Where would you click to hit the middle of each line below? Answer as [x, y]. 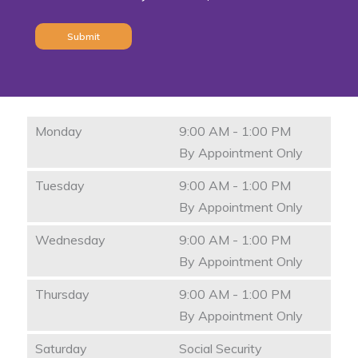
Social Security [221, 348]
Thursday [62, 294]
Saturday [61, 348]
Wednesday [70, 239]
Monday [59, 131]
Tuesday [60, 185]
